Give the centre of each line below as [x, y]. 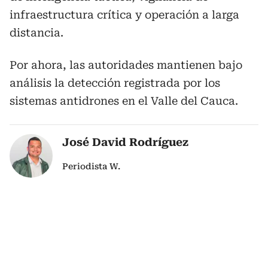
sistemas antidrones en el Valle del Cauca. [124, 101]
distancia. [36, 33]
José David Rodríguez [126, 142]
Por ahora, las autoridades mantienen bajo [126, 65]
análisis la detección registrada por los [115, 83]
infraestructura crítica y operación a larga [124, 15]
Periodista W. [92, 166]
